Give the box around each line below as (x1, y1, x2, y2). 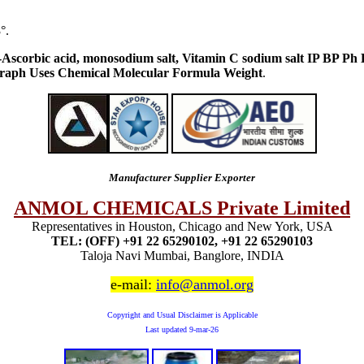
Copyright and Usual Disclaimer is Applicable (106, 310, 258, 319)
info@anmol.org (156, 275, 253, 292)
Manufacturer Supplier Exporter (109, 171, 255, 184)
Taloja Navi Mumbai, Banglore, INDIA (80, 248, 284, 262)
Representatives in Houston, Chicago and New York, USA (31, 219, 333, 233)
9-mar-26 (189, 324, 219, 334)
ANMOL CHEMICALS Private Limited (14, 197, 350, 219)
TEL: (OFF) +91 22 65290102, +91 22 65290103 (51, 233, 313, 248)
